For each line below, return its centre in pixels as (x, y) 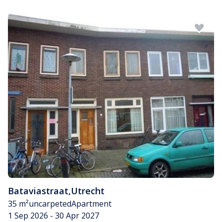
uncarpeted (50, 203)
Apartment (91, 203)
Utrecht (88, 191)
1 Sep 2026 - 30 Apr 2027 (54, 215)
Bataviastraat (38, 191)
